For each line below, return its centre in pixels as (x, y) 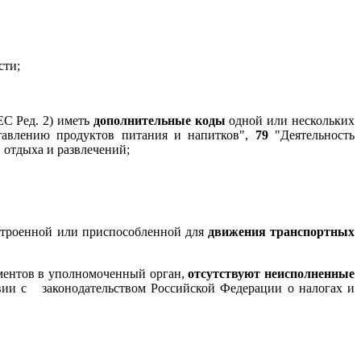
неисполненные (310, 273)
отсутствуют (224, 273)
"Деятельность (311, 135)
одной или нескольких (290, 120)
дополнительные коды (159, 120)
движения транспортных (281, 231)
